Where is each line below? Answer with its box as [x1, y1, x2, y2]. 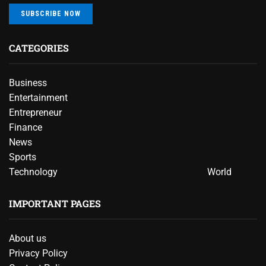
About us [9, 232, 46, 244]
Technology [9, 166, 58, 178]
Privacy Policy [9, 247, 68, 259]
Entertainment [9, 91, 68, 103]
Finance [9, 121, 42, 133]
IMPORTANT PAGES [9, 197, 101, 210]
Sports [9, 151, 36, 163]
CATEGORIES [9, 41, 69, 54]
